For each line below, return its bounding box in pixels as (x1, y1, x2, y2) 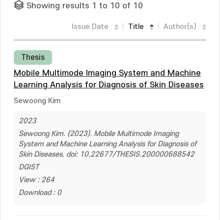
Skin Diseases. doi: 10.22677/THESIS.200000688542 (19, 150, 194, 159)
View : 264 (19, 176, 55, 184)
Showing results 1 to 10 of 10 (27, 1, 143, 10)
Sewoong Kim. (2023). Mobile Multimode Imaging (19, 130, 179, 138)
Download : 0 (19, 189, 61, 197)
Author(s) (164, 23, 196, 31)
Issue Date (72, 23, 109, 31)
